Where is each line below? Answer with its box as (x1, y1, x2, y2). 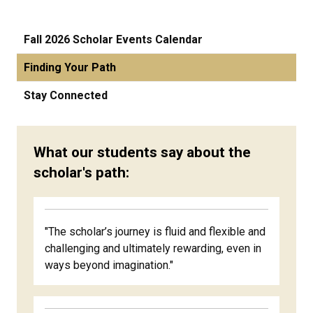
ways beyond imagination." (45, 259, 173, 272)
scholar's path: (34, 164, 129, 182)
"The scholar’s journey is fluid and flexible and (45, 225, 265, 239)
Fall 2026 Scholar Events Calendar (24, 33, 203, 47)
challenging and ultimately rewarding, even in (45, 242, 261, 256)
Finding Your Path (24, 61, 116, 75)
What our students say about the (34, 144, 251, 161)
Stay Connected (24, 89, 108, 103)
